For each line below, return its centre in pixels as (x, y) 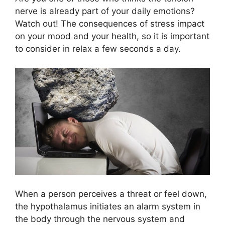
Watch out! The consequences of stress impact (110, 23)
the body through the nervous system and (100, 219)
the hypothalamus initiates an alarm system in (108, 206)
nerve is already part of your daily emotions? (105, 11)
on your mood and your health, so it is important (112, 36)
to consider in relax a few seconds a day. (98, 48)
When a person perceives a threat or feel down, (111, 194)
